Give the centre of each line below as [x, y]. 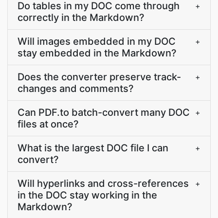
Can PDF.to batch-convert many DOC [104, 112]
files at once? [48, 124]
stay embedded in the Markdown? [97, 53]
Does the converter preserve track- [99, 77]
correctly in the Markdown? [81, 18]
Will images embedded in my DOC [97, 41]
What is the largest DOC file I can [93, 148]
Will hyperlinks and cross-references [103, 183]
